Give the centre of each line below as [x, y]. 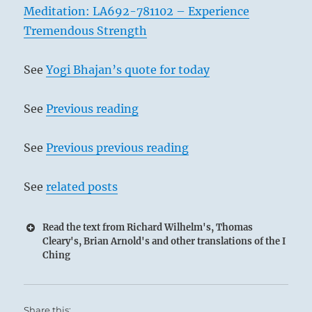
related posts [82, 187]
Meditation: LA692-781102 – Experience [137, 11]
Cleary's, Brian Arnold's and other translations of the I [164, 242]
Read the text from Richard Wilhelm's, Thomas [148, 228]
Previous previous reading [118, 148]
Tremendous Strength [86, 31]
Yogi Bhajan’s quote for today [128, 70]
